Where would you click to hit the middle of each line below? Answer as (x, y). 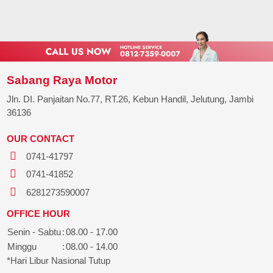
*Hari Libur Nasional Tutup (59, 260)
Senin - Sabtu (34, 232)
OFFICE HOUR (39, 213)
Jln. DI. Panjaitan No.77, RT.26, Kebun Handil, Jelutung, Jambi (130, 99)
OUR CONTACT (41, 138)
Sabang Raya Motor (62, 80)
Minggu (22, 246)
